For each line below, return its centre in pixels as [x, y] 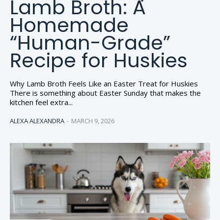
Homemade [69, 25]
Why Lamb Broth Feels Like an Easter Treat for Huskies [104, 84]
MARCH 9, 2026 [93, 121]
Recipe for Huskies [99, 61]
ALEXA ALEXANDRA [37, 121]
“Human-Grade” [90, 43]
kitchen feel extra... [41, 102]
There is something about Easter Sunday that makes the [105, 93]
